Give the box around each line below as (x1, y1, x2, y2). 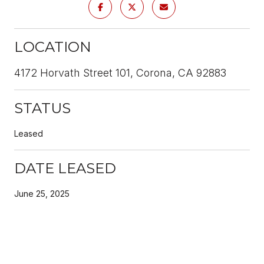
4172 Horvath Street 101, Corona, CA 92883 (14, 66, 226, 79)
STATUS (14, 99, 71, 117)
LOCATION (14, 38, 91, 55)
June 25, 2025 (14, 188, 70, 199)
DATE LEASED (14, 159, 116, 177)
